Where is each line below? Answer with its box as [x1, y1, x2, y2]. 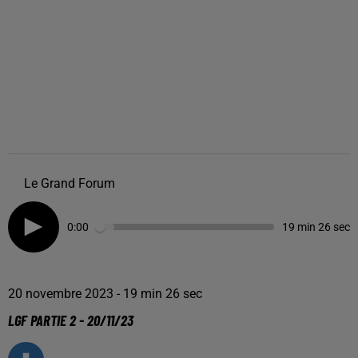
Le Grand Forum [24, 176, 115, 191]
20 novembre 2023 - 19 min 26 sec [8, 286, 202, 301]
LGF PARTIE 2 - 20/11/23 [8, 311, 133, 329]
